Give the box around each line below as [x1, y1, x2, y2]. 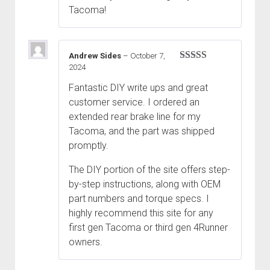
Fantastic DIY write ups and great [69, 82, 208, 94]
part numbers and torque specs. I [69, 193, 209, 205]
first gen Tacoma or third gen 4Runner [69, 222, 228, 234]
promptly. [69, 140, 108, 152]
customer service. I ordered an [69, 96, 199, 108]
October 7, [130, 51, 165, 61]
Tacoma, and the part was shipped [69, 125, 215, 137]
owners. [69, 236, 102, 248]
